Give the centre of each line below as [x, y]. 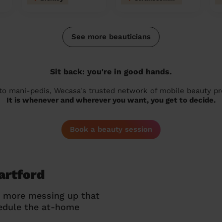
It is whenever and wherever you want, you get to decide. [111, 100]
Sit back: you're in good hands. [111, 72]
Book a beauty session [111, 129]
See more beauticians [111, 37]
